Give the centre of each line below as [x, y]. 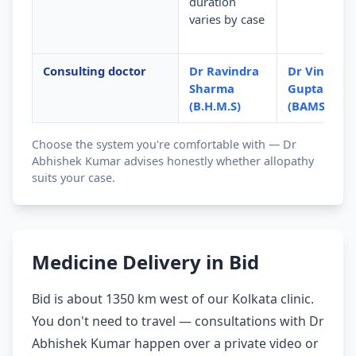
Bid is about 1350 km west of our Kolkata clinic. [173, 299]
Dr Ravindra [224, 71]
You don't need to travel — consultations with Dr [178, 321]
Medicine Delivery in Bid [145, 262]
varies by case [226, 19]
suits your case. [74, 178]
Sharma [211, 89]
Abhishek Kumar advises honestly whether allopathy [173, 161]
